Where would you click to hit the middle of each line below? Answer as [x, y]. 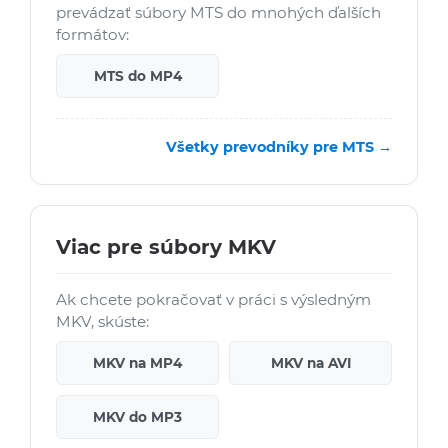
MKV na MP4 [137, 363]
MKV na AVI [310, 363]
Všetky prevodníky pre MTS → [279, 147]
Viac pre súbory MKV [166, 247]
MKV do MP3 [137, 417]
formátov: [92, 35]
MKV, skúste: [102, 322]
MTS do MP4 [137, 76]
